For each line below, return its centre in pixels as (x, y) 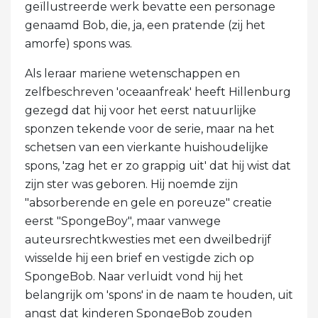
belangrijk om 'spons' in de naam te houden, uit (159, 295)
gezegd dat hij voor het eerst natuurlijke (141, 111)
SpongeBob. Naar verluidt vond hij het (134, 277)
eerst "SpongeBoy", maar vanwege (123, 221)
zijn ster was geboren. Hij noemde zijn (131, 185)
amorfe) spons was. (78, 44)
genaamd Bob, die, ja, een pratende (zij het (145, 26)
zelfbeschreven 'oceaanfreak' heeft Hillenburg (158, 92)
